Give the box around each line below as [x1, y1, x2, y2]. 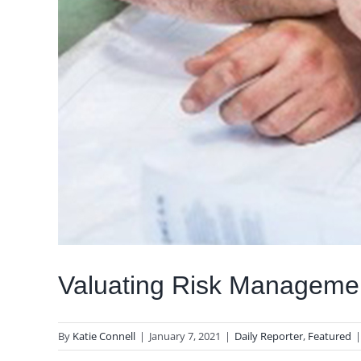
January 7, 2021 [149, 328, 221, 343]
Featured [308, 328, 351, 343]
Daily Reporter [234, 328, 303, 343]
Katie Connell [73, 328, 135, 343]
